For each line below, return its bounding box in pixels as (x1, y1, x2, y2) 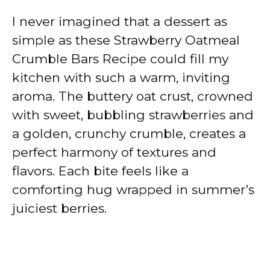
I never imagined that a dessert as (12, 13, 227, 29)
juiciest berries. (12, 200, 107, 216)
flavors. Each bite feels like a (12, 163, 189, 178)
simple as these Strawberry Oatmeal (12, 32, 240, 48)
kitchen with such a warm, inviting (12, 69, 230, 85)
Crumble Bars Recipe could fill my (12, 51, 228, 66)
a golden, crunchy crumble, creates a (12, 125, 246, 141)
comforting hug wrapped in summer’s (12, 181, 254, 197)
